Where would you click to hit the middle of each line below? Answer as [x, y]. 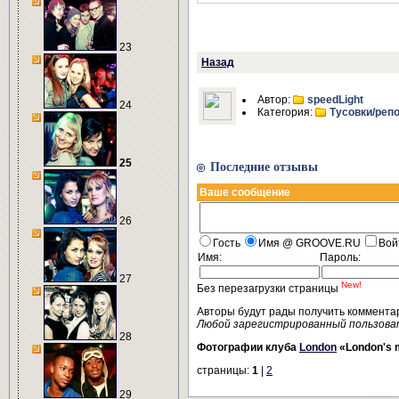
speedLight [335, 100]
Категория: [286, 112]
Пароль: [340, 257]
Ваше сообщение [245, 192]
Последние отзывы [264, 167]
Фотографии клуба [248, 347]
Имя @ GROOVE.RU [311, 243]
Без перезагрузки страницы [269, 289]
